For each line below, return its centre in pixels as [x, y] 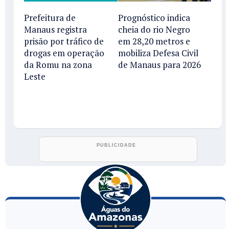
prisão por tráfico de [64, 41]
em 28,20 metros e [154, 41]
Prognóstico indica [154, 17]
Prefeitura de [50, 17]
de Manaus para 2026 [159, 64]
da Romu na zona [58, 64]
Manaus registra [55, 29]
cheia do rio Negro [154, 29]
